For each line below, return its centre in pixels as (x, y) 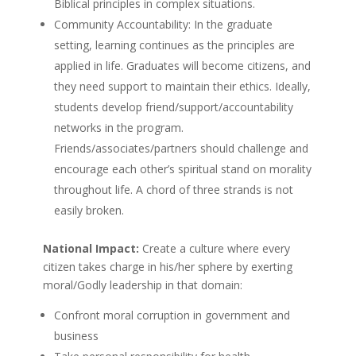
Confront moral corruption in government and (172, 315)
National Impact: (91, 248)
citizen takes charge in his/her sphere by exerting (167, 266)
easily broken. (89, 210)
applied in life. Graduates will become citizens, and (182, 65)
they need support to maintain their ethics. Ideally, (182, 86)
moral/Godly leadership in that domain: (142, 284)
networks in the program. (118, 127)
